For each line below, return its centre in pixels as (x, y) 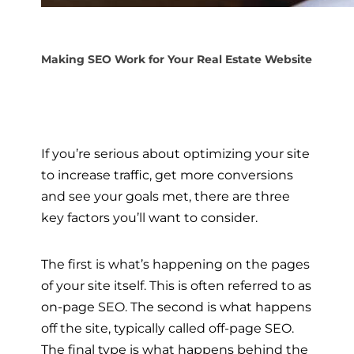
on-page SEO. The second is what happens (176, 306)
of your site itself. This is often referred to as (176, 285)
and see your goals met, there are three (166, 196)
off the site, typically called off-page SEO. (168, 328)
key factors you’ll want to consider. (151, 217)
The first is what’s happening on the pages (175, 264)
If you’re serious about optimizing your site (175, 153)
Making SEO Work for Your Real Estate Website (177, 60)
